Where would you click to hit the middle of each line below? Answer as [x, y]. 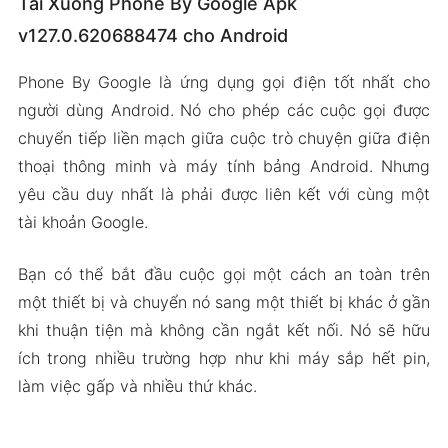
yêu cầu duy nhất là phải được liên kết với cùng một [224, 194]
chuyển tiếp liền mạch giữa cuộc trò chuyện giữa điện [224, 138]
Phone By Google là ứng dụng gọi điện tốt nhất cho [224, 82]
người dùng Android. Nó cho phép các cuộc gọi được [224, 110]
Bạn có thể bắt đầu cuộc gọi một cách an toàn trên [224, 274]
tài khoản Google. [82, 222]
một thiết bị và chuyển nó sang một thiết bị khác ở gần [224, 302]
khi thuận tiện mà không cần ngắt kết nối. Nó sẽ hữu [224, 330]
